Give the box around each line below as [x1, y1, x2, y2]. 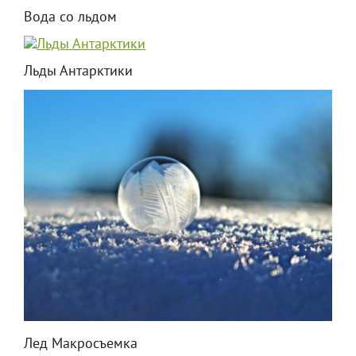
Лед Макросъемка [24, 335, 137, 354]
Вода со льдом [24, 9, 117, 28]
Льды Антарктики [24, 63, 133, 82]
